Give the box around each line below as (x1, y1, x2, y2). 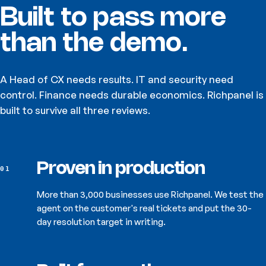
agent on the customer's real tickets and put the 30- (37, 202, 252, 214)
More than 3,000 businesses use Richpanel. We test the (37, 189, 264, 201)
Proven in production (37, 161, 205, 178)
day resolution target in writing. (37, 216, 166, 228)
